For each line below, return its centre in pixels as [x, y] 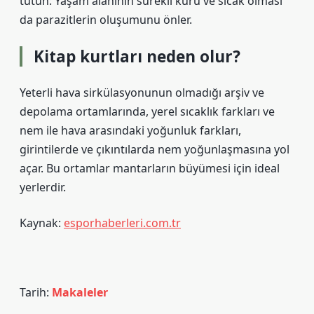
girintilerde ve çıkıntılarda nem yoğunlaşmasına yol [155, 149]
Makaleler [80, 292]
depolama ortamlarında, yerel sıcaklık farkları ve [147, 111]
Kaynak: [42, 223]
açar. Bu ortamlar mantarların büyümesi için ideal [150, 168]
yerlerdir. [43, 187]
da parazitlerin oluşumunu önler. [106, 20]
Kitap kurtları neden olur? [137, 56]
